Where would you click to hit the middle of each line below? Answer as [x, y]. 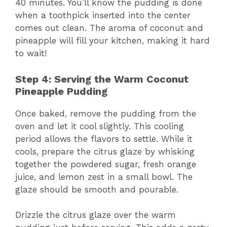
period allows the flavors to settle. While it [104, 139]
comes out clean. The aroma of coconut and [109, 28]
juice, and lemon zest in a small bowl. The [104, 177]
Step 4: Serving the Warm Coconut [102, 79]
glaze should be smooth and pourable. [97, 189]
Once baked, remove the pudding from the [106, 113]
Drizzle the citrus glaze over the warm [96, 215]
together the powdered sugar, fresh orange [106, 164]
